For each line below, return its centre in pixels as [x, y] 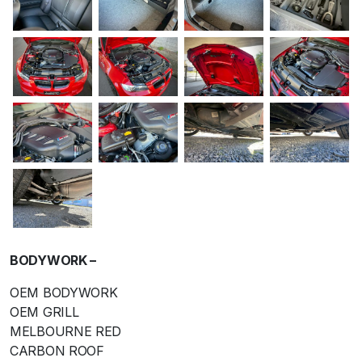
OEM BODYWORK [64, 293]
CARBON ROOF [57, 351]
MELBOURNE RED [66, 332]
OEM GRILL [44, 312]
